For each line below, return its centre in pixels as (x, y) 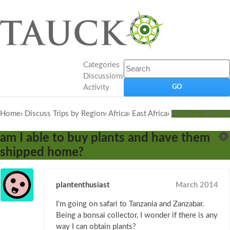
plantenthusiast (83, 185)
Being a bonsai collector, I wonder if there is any (137, 216)
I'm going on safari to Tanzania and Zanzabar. (130, 204)
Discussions (103, 76)
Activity (96, 88)
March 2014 (197, 185)
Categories (101, 65)
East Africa (150, 114)
